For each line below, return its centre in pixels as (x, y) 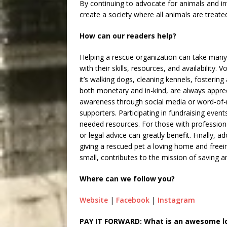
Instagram (176, 200)
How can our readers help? (128, 35)
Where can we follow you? (128, 178)
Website (94, 200)
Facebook (133, 200)
